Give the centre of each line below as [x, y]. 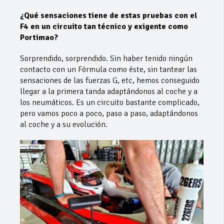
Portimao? [39, 38]
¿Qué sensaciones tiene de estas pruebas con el [108, 16]
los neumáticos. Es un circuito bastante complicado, [110, 103]
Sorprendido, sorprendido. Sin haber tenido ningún [106, 59]
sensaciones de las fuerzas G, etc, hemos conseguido [110, 81]
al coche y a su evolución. [64, 125]
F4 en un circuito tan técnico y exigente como [104, 27]
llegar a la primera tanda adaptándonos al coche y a [109, 92]
